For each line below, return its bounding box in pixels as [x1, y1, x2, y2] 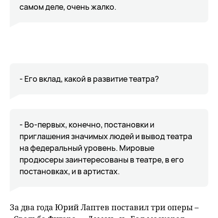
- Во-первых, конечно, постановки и [19, 119, 154, 130]
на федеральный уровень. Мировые [19, 143, 154, 153]
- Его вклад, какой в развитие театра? [19, 73, 159, 84]
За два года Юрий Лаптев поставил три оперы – [10, 202, 199, 213]
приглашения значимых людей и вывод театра [19, 131, 192, 142]
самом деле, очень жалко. [19, 1, 116, 12]
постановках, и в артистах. [19, 166, 120, 177]
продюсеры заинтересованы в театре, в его [19, 154, 184, 165]
